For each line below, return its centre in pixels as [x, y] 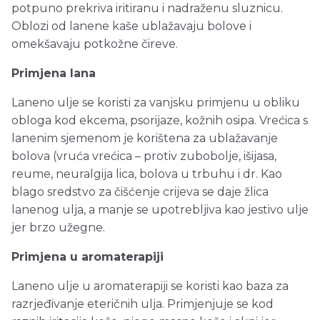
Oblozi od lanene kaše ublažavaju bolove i [131, 26]
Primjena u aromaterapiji [87, 257]
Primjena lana [54, 74]
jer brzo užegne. [58, 228]
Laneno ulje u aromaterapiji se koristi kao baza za [150, 286]
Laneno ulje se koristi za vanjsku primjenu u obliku [156, 103]
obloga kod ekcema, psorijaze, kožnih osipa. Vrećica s [160, 121]
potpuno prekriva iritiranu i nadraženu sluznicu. [147, 9]
